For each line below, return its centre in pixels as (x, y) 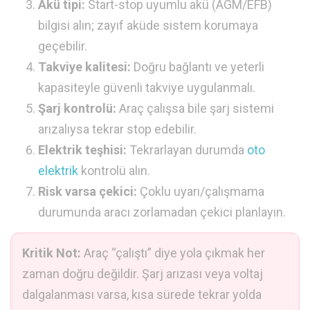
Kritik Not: (52, 253)
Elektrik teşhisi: (82, 150)
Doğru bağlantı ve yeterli (198, 67)
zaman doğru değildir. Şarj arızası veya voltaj (143, 274)
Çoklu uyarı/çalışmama (201, 192)
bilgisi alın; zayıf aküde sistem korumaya (148, 26)
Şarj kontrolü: (77, 109)
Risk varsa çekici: (88, 192)
